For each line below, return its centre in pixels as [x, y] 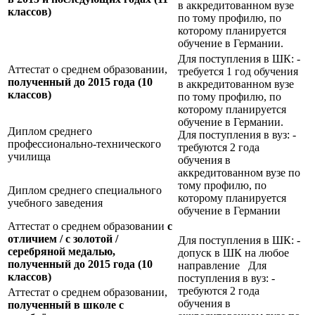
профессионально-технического [84, 144]
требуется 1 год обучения [238, 72]
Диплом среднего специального [85, 191]
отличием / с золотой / [63, 239]
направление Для [222, 266]
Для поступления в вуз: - [237, 135]
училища [29, 157]
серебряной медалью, [62, 252]
